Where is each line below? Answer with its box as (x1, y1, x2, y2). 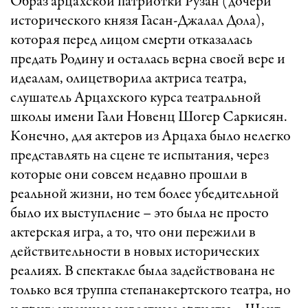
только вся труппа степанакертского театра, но (10, 283, 291, 298)
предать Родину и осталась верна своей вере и (10, 52, 285, 67)
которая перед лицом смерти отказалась (10, 32, 252, 48)
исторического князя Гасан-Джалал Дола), (10, 13, 265, 29)
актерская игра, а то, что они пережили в (10, 225, 256, 241)
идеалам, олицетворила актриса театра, (10, 71, 247, 87)
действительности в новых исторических (10, 244, 259, 260)
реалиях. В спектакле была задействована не (10, 263, 275, 279)
